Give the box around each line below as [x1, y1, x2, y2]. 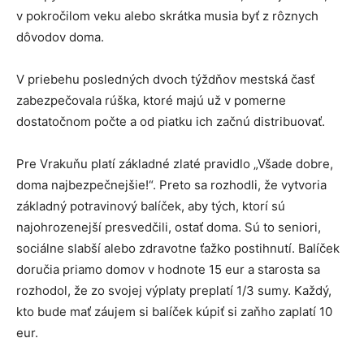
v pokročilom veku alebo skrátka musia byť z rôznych [16, 8, 318, 24]
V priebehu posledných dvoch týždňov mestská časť [16, 71, 314, 88]
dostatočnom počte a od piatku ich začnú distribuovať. [16, 114, 325, 130]
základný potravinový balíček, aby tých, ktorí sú [16, 198, 285, 214]
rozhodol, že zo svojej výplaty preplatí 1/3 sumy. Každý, [16, 283, 331, 299]
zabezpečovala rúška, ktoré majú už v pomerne [16, 93, 286, 109]
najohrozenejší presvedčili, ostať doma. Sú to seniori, [16, 219, 321, 236]
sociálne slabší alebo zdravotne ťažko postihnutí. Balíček [16, 240, 340, 257]
